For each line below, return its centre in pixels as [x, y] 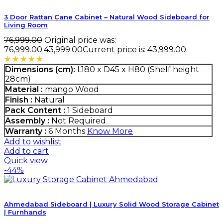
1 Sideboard [89, 111]
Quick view [26, 161]
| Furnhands [25, 212]
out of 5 [122, 59]
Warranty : [26, 131]
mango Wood [71, 90]
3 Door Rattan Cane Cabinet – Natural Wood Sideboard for [107, 17]
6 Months [67, 131]
